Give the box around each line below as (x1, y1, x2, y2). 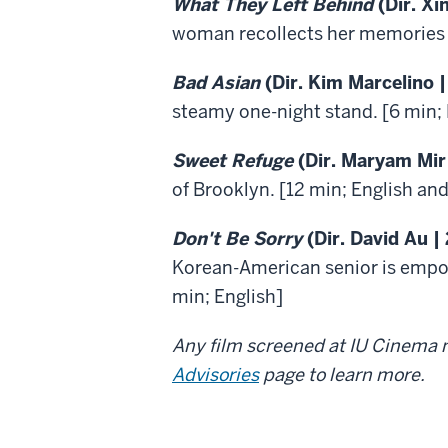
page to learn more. (259, 362, 425, 386)
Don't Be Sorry (172, 226, 302, 250)
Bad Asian (172, 70, 260, 94)
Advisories (172, 362, 259, 386)
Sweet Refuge (172, 148, 293, 172)
